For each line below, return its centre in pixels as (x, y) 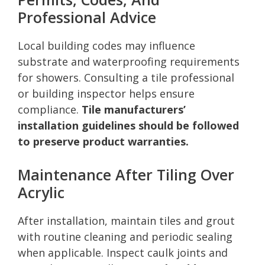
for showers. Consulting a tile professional (126, 77)
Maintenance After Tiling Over (126, 174)
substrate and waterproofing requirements (129, 61)
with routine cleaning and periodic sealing (125, 236)
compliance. (50, 109)
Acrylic (41, 192)
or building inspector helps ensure (106, 93)
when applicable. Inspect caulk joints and (123, 252)
